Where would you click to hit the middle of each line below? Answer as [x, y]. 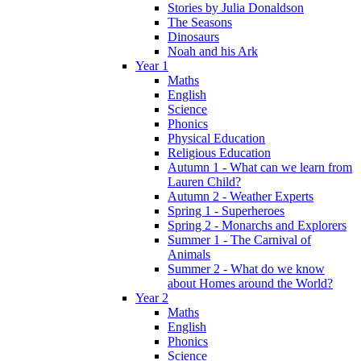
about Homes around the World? [250, 284]
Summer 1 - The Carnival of [239, 240]
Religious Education [219, 153]
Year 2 [152, 298]
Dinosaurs [193, 37]
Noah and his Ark [213, 52]
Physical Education [216, 139]
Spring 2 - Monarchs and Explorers [257, 226]
